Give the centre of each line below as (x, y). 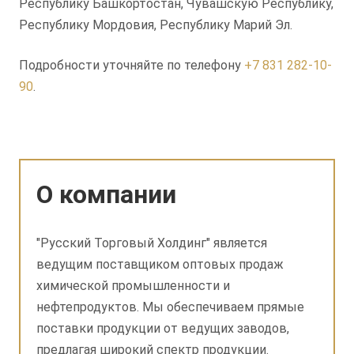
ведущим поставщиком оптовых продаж (160, 265)
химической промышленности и (133, 286)
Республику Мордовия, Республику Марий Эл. (156, 25)
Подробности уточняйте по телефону (132, 66)
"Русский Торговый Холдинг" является (152, 243)
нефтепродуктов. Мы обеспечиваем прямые (170, 307)
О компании (106, 195)
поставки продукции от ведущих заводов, (163, 329)
